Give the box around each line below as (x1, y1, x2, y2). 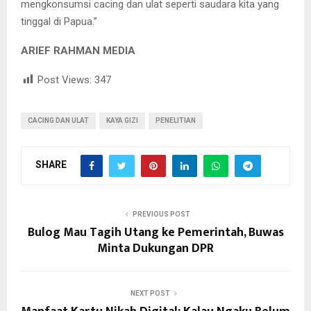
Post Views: (37, 73, 92, 86)
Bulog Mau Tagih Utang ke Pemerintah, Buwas (27, 221, 284, 243)
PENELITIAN (155, 116, 196, 124)
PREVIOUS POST (132, 210, 190, 218)
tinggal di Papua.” (21, 15, 97, 28)
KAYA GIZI (106, 116, 138, 124)
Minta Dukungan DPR (97, 237, 214, 259)
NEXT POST (130, 289, 170, 297)
